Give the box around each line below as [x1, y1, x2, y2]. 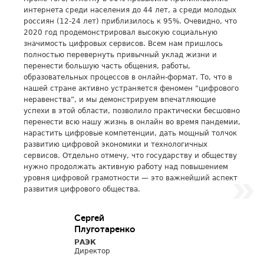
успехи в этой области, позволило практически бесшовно [24, 107, 240, 115]
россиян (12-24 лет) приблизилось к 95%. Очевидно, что [24, 17, 237, 25]
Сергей [74, 213, 104, 223]
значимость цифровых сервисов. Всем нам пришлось [24, 39, 223, 48]
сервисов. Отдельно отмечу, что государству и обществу [24, 151, 237, 160]
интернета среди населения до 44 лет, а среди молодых [24, 6, 236, 14]
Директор [74, 247, 110, 255]
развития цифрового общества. [24, 185, 140, 193]
